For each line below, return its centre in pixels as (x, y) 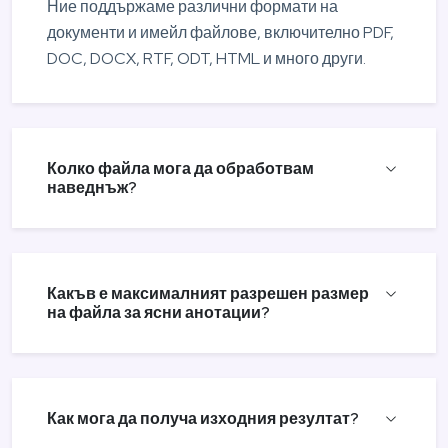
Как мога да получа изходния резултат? (203, 418)
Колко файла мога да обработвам (180, 168)
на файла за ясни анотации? (158, 312)
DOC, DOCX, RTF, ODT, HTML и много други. (206, 58)
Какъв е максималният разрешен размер (208, 293)
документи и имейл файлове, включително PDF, (220, 32)
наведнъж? (92, 187)
